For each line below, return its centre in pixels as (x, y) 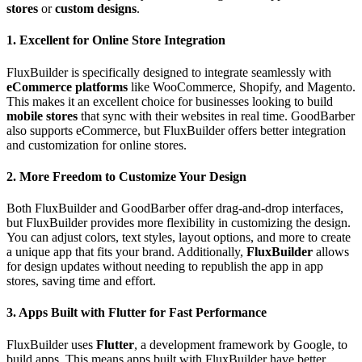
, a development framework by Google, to (241, 344)
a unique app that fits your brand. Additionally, (126, 252)
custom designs (96, 9)
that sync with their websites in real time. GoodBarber (216, 116)
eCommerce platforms (67, 86)
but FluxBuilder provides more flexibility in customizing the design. (179, 223)
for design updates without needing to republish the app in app (165, 267)
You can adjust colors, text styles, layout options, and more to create (179, 238)
